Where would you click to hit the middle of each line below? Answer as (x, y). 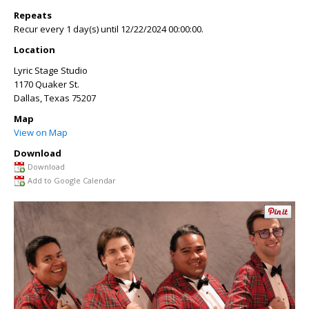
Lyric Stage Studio (51, 70)
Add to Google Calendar (72, 180)
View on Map (41, 132)
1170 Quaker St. (47, 84)
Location (34, 50)
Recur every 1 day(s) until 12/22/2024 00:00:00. (109, 29)
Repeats (33, 15)
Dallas (27, 98)
